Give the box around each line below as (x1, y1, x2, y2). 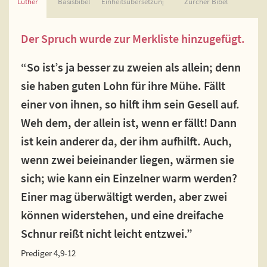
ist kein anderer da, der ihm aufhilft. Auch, (21, 133, 232, 148)
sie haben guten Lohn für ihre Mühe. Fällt (21, 78, 225, 93)
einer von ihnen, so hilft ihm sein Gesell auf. (21, 97, 240, 111)
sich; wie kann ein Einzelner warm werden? (21, 170, 237, 185)
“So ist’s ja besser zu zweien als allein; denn (21, 60, 241, 74)
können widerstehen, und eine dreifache (21, 207, 223, 222)
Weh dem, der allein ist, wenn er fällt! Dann (21, 115, 237, 130)
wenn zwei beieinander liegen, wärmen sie (21, 152, 234, 167)
